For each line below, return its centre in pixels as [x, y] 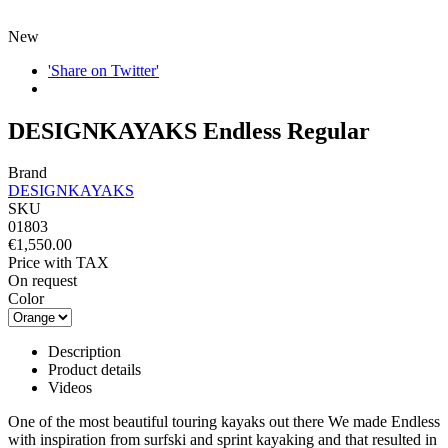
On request [42, 281]
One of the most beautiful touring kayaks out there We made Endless [224, 422]
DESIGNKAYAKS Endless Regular [189, 130]
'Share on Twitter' [103, 70]
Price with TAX [58, 263]
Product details [94, 370]
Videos [70, 388]
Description [84, 352]
